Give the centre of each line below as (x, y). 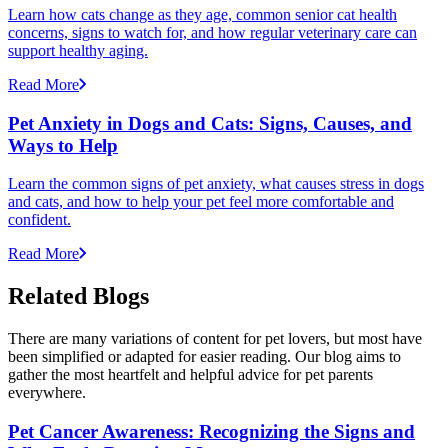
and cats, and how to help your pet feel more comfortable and (201, 202)
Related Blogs (78, 296)
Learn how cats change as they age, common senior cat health (202, 14)
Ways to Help (63, 145)
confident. (39, 220)
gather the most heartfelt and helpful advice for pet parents (190, 375)
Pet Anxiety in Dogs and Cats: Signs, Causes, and (210, 123)
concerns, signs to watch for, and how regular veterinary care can (212, 32)
